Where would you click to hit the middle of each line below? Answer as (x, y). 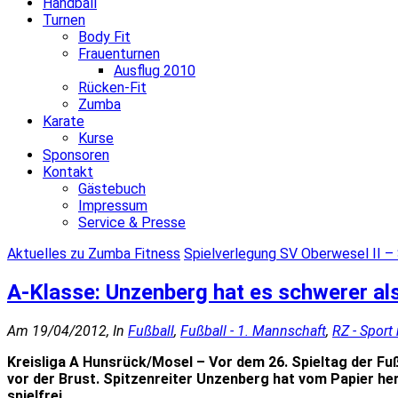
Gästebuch (112, 189)
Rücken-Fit (112, 88)
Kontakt (68, 172)
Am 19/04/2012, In (68, 330)
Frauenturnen (119, 54)
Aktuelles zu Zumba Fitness (94, 254)
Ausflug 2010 (155, 71)
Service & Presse (132, 223)
